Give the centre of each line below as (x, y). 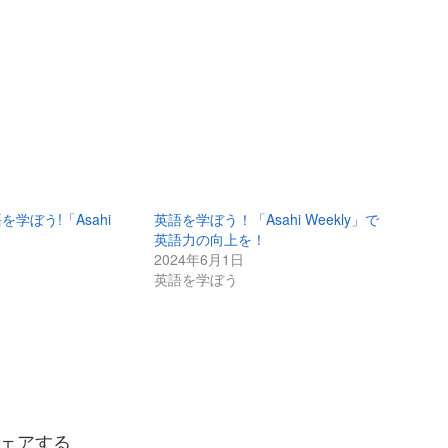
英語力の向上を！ (210, 238)
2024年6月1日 (199, 258)
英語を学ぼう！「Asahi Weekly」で (266, 218)
